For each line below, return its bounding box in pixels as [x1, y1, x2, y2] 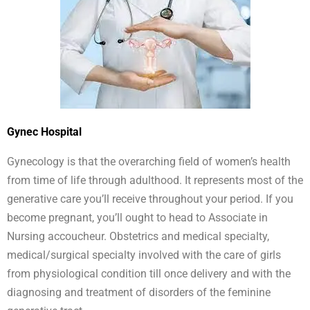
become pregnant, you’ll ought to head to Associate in [7, 211, 268, 225]
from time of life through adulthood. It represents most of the [7, 174, 303, 188]
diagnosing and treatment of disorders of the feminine [7, 286, 271, 300]
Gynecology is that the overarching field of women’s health [7, 155, 291, 169]
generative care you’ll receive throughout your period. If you [7, 192, 293, 206]
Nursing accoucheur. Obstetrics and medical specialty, [7, 230, 269, 244]
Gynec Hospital [7, 125, 82, 139]
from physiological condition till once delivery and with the [7, 267, 291, 281]
